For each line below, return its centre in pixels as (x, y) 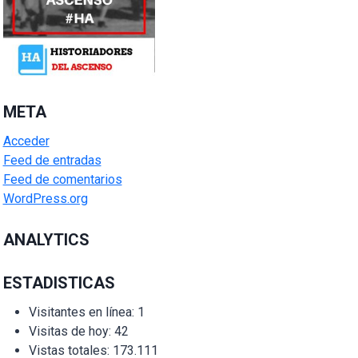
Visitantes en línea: (83, 312)
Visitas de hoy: (71, 332)
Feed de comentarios (62, 180)
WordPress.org (45, 199)
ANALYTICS (46, 240)
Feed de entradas (52, 161)
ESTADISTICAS (59, 283)
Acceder (26, 141)
